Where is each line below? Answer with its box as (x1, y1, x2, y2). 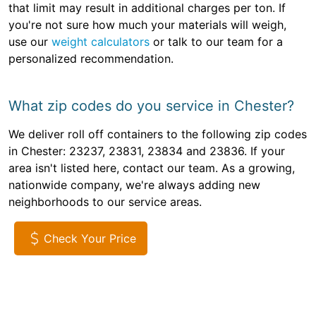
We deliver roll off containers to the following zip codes (8, 127, 307, 142)
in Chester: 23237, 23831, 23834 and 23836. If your (8, 144, 285, 159)
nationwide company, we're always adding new (8, 178, 260, 193)
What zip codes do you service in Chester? (8, 97, 294, 115)
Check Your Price (44, 231, 136, 246)
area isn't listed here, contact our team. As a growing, (8, 161, 295, 176)
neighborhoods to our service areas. (8, 195, 202, 209)
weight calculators (51, 35, 150, 49)
